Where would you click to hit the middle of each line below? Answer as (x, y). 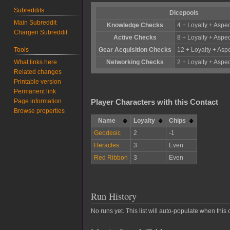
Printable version (38, 81)
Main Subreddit (35, 22)
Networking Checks (135, 62)
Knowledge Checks (135, 25)
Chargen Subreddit (41, 32)
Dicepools (184, 13)
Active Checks (135, 38)
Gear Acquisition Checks (135, 50)
